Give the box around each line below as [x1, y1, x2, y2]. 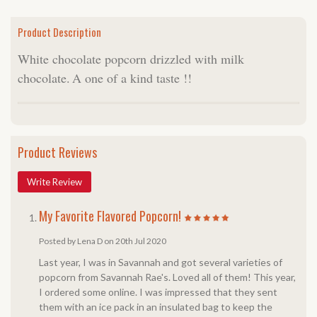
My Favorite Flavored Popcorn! [39, 207, 184, 225]
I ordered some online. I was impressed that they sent [39, 286, 277, 298]
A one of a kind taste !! [72, 69, 192, 86]
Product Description [18, 24, 101, 40]
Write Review [27, 176, 82, 188]
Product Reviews [18, 143, 97, 161]
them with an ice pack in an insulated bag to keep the [39, 301, 272, 313]
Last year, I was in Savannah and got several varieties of [39, 256, 282, 268]
